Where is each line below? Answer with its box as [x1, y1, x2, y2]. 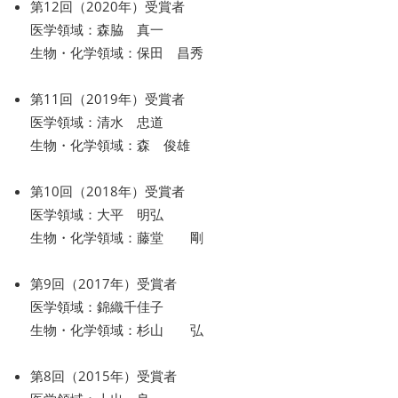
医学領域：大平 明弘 [30, 204, 163, 223]
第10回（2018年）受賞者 [30, 181, 185, 200]
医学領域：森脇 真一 [30, 20, 163, 38]
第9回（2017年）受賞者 [30, 274, 177, 292]
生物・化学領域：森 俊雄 [30, 135, 190, 154]
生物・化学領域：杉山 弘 [30, 320, 203, 338]
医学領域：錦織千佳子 [30, 297, 163, 315]
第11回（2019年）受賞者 [30, 89, 185, 107]
